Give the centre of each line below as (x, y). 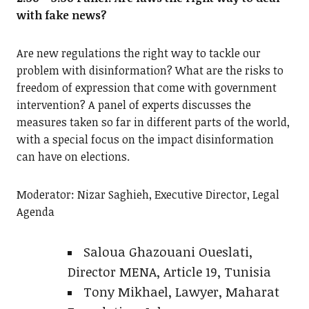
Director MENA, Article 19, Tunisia (169, 272)
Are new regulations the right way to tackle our (138, 53)
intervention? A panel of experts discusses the (133, 105)
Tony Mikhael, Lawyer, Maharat (181, 292)
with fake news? (61, 16)
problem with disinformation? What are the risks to (150, 71)
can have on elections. (73, 157)
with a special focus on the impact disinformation (145, 140)
